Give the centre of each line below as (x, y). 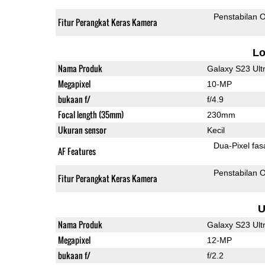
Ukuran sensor (82, 130)
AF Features (77, 151)
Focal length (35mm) (91, 114)
